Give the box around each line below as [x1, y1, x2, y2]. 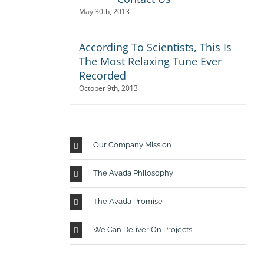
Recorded [78, 68, 126, 82]
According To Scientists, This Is [78, 40, 232, 54]
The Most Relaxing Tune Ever [78, 54, 222, 68]
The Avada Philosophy [93, 168, 173, 177]
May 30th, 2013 [78, 6, 130, 16]
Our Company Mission [93, 140, 171, 149]
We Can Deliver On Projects [93, 225, 192, 234]
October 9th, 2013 [78, 83, 138, 93]
